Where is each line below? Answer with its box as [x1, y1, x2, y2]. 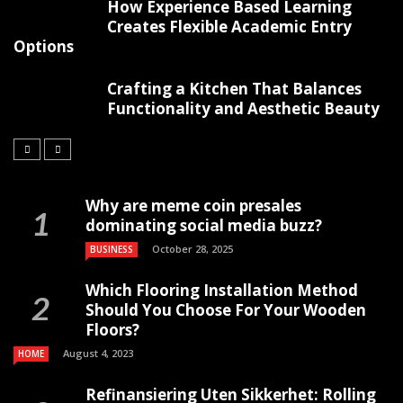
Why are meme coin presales [85, 195, 301, 216]
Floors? [85, 319, 139, 340]
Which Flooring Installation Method [85, 280, 358, 300]
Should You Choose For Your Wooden [85, 300, 366, 320]
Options [13, 36, 74, 57]
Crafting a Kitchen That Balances [107, 78, 362, 99]
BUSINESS [90, 243, 133, 255]
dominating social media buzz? [85, 215, 326, 236]
